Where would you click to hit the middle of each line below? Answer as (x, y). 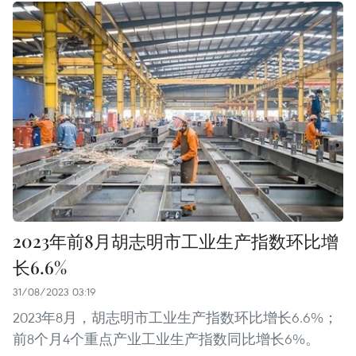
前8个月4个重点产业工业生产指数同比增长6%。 (166, 339)
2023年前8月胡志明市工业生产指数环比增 (176, 241)
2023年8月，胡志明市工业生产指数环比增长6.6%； (175, 318)
